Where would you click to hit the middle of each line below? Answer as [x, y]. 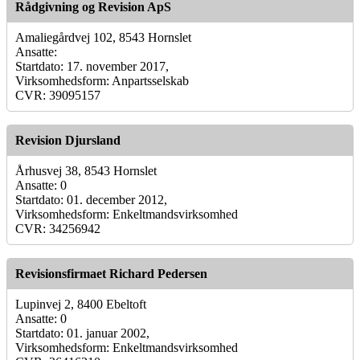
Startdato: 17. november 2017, [92, 66]
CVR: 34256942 [58, 228]
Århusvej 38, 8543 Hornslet [86, 170]
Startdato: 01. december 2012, [91, 199]
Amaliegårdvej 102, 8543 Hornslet [103, 37]
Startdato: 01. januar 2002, [82, 333]
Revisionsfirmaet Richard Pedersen [111, 273]
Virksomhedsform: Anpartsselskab [102, 80]
